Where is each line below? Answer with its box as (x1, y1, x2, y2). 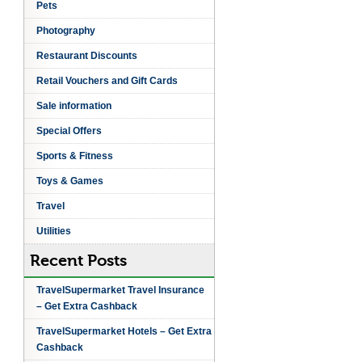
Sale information (36, 100, 112, 112)
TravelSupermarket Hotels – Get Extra (36, 326, 212, 337)
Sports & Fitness (36, 150, 113, 162)
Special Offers (36, 125, 102, 137)
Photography (36, 25, 95, 36)
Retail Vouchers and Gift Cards (36, 75, 178, 86)
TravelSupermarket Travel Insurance (36, 284, 204, 296)
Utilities (36, 225, 71, 237)
